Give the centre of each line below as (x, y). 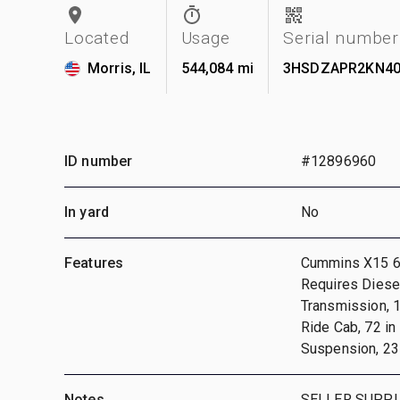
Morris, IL (120, 68)
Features (94, 262)
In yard (87, 212)
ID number (99, 161)
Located (97, 37)
